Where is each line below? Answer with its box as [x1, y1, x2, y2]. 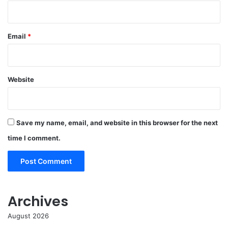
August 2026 [8, 212, 49, 220]
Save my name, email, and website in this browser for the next [16, 119, 218, 127]
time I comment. [8, 134, 61, 142]
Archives [8, 192, 68, 211]
